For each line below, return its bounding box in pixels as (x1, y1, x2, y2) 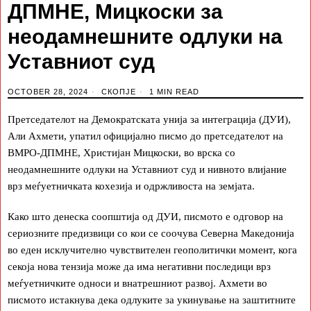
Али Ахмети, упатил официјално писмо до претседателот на (8, 130, 283, 142)
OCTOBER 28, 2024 (8, 87, 88, 96)
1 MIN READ (146, 87, 199, 96)
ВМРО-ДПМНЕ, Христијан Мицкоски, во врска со (8, 146, 235, 158)
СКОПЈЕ (101, 87, 136, 96)
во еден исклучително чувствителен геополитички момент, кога (8, 244, 297, 255)
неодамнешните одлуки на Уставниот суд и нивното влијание (8, 163, 287, 175)
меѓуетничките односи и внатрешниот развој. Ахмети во (8, 277, 267, 289)
